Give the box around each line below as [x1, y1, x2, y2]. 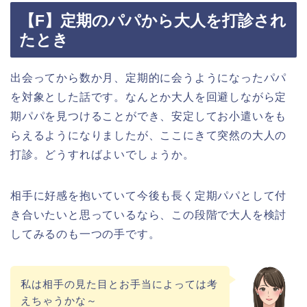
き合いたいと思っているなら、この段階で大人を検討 [10, 208, 287, 221]
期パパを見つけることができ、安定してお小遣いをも [10, 110, 287, 122]
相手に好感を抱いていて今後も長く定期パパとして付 [10, 189, 287, 201]
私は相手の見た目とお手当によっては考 [20, 278, 218, 290]
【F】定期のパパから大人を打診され [19, 11, 286, 29]
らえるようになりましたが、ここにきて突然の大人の [10, 129, 287, 141]
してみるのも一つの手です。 [10, 228, 160, 240]
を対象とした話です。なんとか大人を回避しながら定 [10, 90, 287, 103]
